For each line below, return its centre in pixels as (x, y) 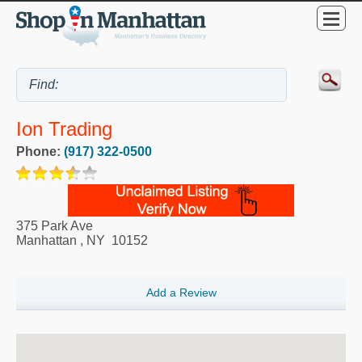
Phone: (40, 152)
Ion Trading (64, 129)
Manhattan (46, 241)
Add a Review (181, 293)
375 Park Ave (55, 226)
